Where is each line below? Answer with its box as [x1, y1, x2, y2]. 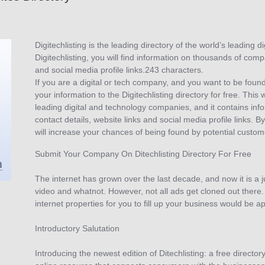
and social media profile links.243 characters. [35, 65, 203, 75]
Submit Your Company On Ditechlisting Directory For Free [35, 149, 251, 159]
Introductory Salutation [35, 224, 119, 234]
